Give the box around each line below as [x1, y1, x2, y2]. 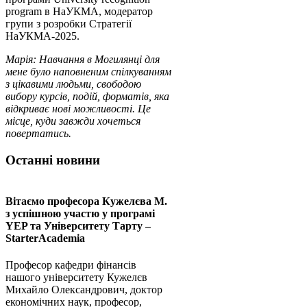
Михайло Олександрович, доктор [5, 284, 162, 295]
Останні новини [5, 152, 100, 167]
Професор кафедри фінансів [5, 259, 136, 271]
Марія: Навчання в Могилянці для [5, 53, 160, 66]
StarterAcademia [5, 232, 85, 244]
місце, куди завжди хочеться [5, 115, 140, 127]
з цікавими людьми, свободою [5, 78, 141, 90]
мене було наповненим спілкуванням [5, 66, 171, 78]
